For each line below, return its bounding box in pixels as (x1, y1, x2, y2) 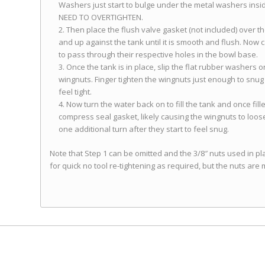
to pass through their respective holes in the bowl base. (59, 49, 258, 60)
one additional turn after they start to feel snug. (59, 124, 230, 135)
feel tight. (59, 86, 92, 98)
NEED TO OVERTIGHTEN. (59, 12, 144, 23)
